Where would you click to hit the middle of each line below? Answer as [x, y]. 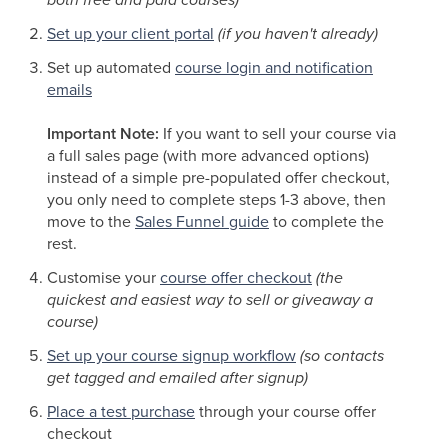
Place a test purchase [121, 411]
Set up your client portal [130, 33]
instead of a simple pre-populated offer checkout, [218, 177]
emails [69, 89]
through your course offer [285, 411]
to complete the [326, 221]
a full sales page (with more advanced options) [208, 155]
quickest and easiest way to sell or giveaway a [210, 300]
